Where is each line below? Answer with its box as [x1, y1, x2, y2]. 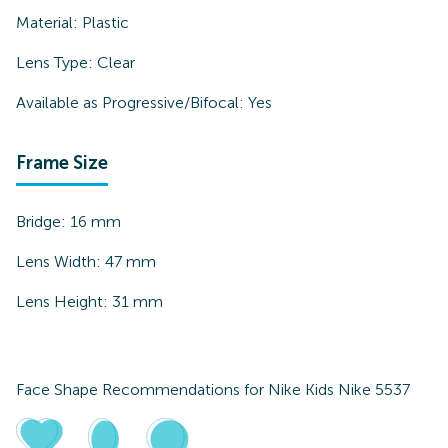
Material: [16, 13, 82, 32]
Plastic [82, 13, 129, 32]
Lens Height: [16, 292, 112, 311]
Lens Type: [16, 53, 97, 72]
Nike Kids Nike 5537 [268, 380, 410, 399]
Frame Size [16, 152, 108, 174]
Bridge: [16, 212, 70, 231]
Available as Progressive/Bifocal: [16, 93, 244, 112]
